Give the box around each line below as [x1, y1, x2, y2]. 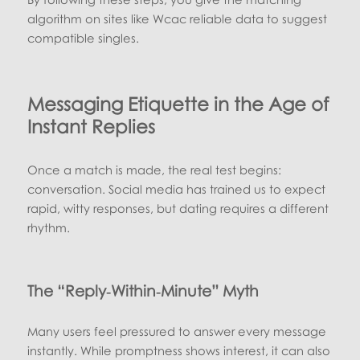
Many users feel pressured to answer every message [27, 324, 327, 339]
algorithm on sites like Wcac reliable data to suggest [27, 11, 328, 27]
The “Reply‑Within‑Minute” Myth [27, 281, 260, 301]
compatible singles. [27, 31, 140, 46]
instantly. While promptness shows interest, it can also [27, 343, 331, 358]
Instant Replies [27, 115, 156, 138]
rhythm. [27, 220, 71, 235]
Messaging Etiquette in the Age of [27, 92, 329, 116]
